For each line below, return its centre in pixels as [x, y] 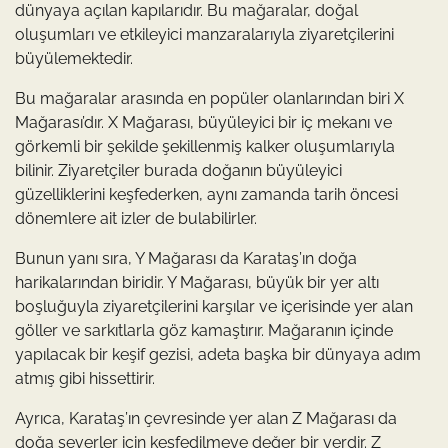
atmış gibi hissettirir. [85, 378]
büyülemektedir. [74, 58]
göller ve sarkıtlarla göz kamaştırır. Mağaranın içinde [204, 330]
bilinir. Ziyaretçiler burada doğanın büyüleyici [178, 170]
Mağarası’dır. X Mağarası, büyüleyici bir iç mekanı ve [203, 122]
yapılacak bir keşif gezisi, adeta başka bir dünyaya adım [218, 354]
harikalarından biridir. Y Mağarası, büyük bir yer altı [197, 282]
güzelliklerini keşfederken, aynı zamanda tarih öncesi [206, 194]
